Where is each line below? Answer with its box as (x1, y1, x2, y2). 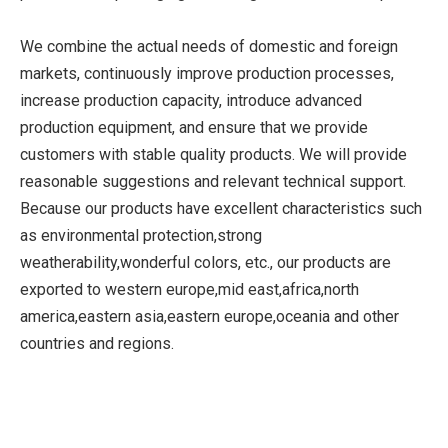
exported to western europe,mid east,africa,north (20, 280, 359, 299)
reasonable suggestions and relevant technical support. (20, 172, 406, 191)
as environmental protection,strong (20, 226, 262, 245)
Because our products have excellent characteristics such (20, 199, 422, 218)
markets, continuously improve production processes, (20, 64, 394, 83)
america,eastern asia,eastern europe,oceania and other (20, 307, 399, 326)
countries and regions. (20, 334, 174, 353)
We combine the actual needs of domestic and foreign (20, 37, 398, 56)
